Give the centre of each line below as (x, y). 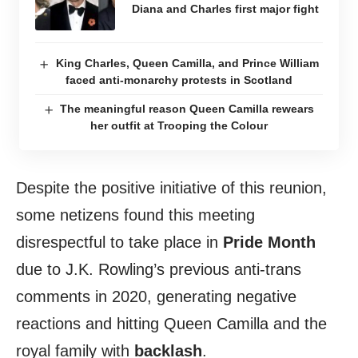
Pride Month (269, 243)
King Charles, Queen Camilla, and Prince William (187, 64)
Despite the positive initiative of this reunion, (171, 188)
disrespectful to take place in (119, 243)
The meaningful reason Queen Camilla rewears (187, 109)
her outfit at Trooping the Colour (179, 126)
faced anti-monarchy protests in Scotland (179, 80)
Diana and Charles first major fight (225, 8)
